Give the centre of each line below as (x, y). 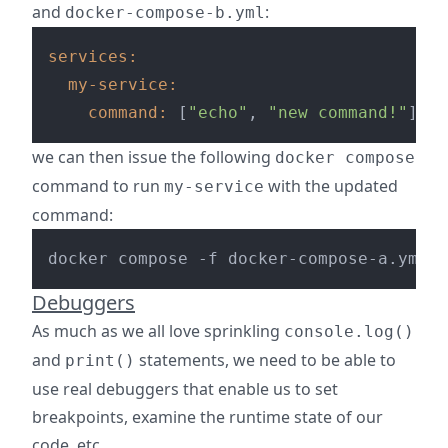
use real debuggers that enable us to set (185, 389)
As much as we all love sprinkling (158, 331)
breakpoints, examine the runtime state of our (207, 417)
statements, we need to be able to (265, 360)
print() (100, 360)
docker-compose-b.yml (165, 12)
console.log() (349, 331)
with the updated (331, 186)
